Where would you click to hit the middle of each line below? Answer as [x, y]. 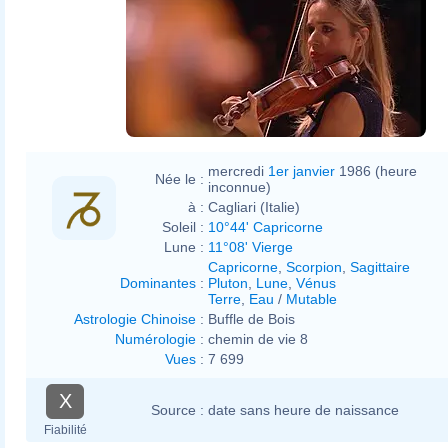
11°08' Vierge [250, 246]
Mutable [311, 298]
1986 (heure [376, 170]
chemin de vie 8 [258, 338]
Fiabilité [65, 429]
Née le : [179, 178]
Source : [177, 409]
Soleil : [183, 226]
